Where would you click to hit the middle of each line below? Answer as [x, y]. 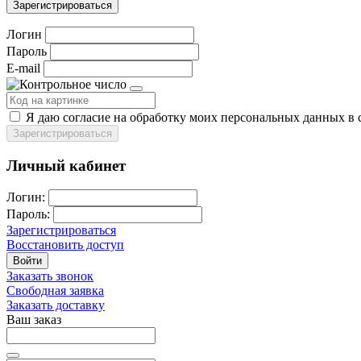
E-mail [23, 68]
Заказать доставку [56, 305]
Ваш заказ [34, 320]
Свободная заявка [55, 291]
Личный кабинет [66, 165]
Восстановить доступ [65, 245]
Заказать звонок [50, 276]
